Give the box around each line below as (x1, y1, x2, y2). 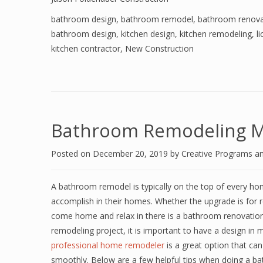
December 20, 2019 (93, 148, 170, 159)
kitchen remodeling (180, 28, 252, 39)
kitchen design (121, 28, 175, 39)
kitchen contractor (51, 43, 120, 54)
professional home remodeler (51, 240, 164, 251)
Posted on (51, 148, 93, 159)
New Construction (125, 43, 194, 54)
